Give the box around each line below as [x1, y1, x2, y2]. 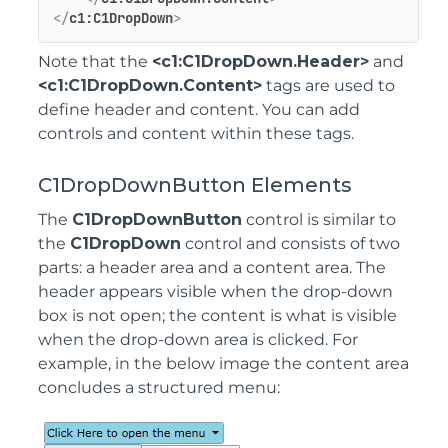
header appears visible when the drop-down [38, 281, 393, 301]
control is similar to [242, 209, 396, 229]
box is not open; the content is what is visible [38, 305, 397, 325]
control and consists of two [181, 233, 400, 253]
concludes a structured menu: [38, 377, 280, 397]
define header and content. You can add [38, 99, 360, 119]
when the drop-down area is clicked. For [38, 329, 358, 349]
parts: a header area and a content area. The [38, 257, 386, 277]
